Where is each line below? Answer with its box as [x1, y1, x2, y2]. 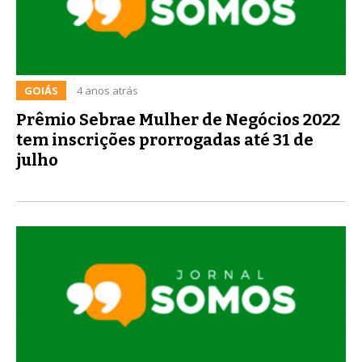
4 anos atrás [77, 82, 138, 98]
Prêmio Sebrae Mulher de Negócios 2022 [16, 109, 340, 129]
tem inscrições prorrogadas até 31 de [16, 129, 314, 149]
